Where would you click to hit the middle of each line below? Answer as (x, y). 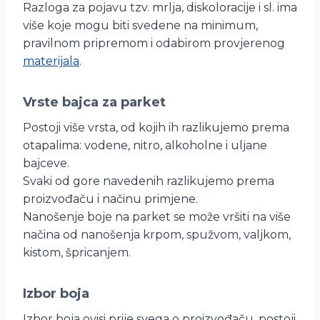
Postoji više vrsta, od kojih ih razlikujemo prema (156, 128)
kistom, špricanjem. (77, 253)
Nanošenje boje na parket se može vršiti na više (157, 217)
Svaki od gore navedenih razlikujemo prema (149, 181)
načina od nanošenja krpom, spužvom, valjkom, (157, 235)
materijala (51, 61)
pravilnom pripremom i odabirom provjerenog (154, 44)
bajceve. (46, 164)
